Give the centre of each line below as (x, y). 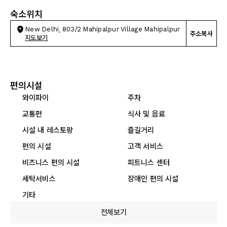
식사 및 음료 (147, 114)
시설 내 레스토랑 (48, 130)
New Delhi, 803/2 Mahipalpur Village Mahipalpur (103, 29)
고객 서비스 (145, 146)
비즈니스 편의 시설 (51, 162)
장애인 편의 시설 (153, 179)
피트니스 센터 (149, 162)
